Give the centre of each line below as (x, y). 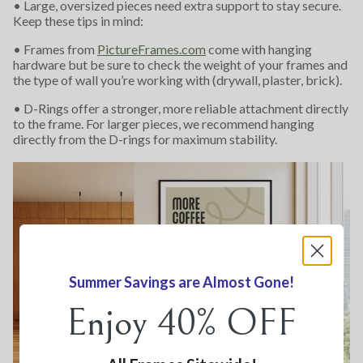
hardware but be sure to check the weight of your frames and (180, 64)
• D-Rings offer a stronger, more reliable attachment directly (181, 108)
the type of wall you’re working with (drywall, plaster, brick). (177, 80)
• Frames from (55, 49)
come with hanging (259, 49)
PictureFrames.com (152, 49)
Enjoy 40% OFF (181, 322)
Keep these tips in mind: (78, 21)
